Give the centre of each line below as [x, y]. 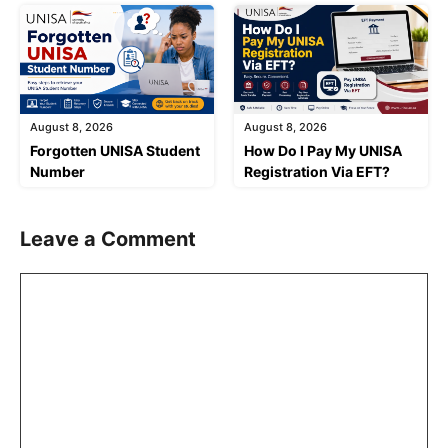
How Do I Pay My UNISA [323, 151]
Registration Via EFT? [317, 172]
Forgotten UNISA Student [115, 151]
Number [57, 172]
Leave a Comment [108, 239]
